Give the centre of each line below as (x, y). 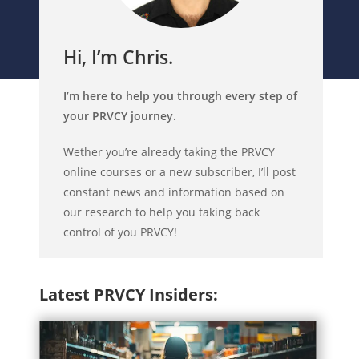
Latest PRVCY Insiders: (129, 294)
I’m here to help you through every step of (181, 95)
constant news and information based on (174, 192)
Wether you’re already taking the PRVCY (169, 151)
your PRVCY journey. (120, 115)
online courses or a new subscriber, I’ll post (180, 171)
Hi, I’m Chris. (119, 56)
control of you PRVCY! (121, 232)
